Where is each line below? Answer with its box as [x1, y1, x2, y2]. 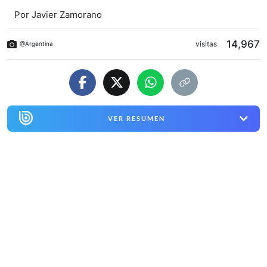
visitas [195, 39, 217, 48]
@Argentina [20, 40, 53, 48]
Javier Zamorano [32, 8, 102, 20]
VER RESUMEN [107, 114, 165, 123]
